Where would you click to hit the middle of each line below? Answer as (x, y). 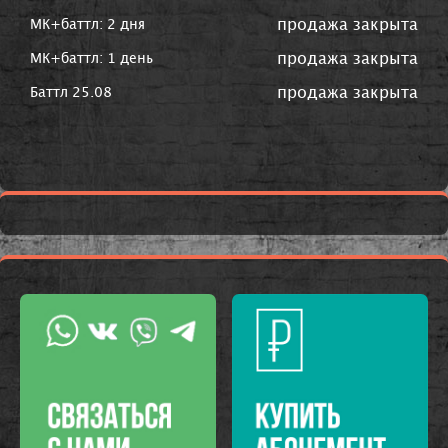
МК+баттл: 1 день (91, 59)
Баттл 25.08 (71, 93)
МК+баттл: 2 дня (87, 25)
